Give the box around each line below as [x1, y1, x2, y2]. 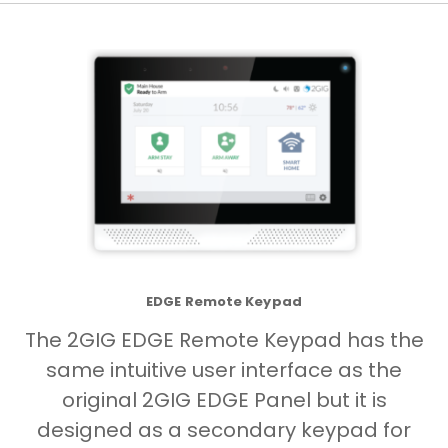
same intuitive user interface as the [46, 355, 402, 384]
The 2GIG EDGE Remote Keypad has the [24, 325, 424, 354]
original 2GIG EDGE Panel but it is [61, 385, 387, 414]
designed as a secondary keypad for [37, 415, 411, 444]
